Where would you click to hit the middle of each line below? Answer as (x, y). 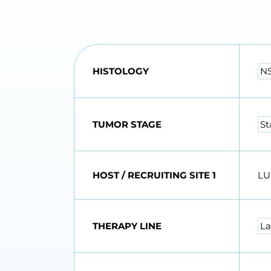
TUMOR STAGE (127, 125)
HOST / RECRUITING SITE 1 (154, 175)
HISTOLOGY (121, 71)
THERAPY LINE (127, 226)
